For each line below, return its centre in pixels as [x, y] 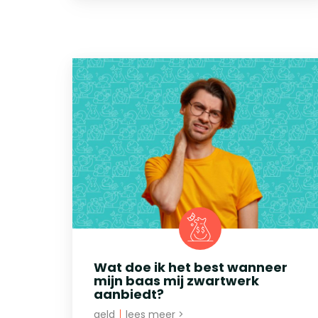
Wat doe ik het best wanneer [191, 267]
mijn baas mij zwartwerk [176, 280]
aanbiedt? [129, 294]
